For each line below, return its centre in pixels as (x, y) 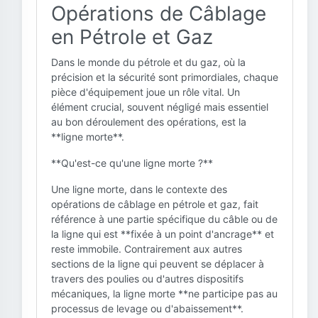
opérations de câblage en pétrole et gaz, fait (155, 204)
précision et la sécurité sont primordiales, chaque (165, 77)
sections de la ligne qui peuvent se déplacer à (158, 264)
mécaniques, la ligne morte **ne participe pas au (164, 294)
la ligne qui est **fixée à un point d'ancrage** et (163, 234)
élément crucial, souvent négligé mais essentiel (160, 107)
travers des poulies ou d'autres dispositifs (147, 279)
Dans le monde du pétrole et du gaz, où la (148, 62)
